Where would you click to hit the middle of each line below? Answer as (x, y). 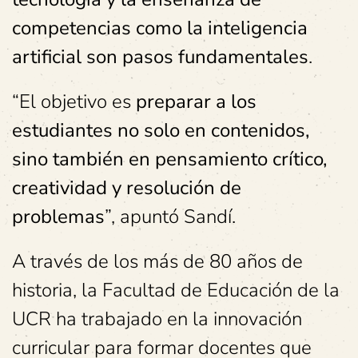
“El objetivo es (74, 101)
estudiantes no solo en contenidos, (161, 130)
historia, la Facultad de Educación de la (176, 290)
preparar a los (196, 101)
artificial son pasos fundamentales (160, 56)
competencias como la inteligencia (160, 28)
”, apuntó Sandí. (170, 216)
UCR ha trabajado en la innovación (157, 318)
